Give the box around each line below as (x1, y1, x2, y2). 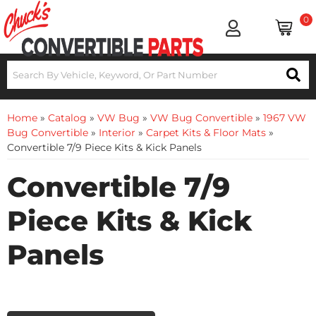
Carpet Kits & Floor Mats (146, 126, 266, 139)
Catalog (48, 111, 87, 124)
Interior (99, 126, 135, 139)
